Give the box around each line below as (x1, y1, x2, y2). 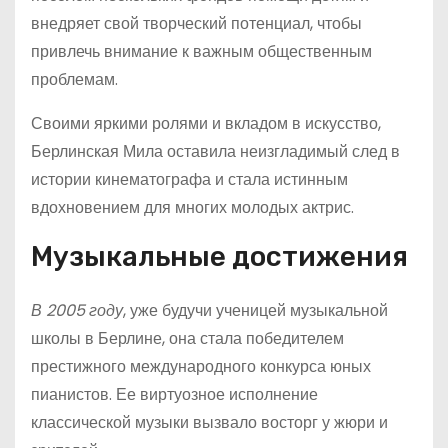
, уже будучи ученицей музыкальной (123, 299, 388, 322)
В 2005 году (31, 299, 123, 322)
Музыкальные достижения (31, 240, 408, 273)
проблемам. (31, 68, 118, 91)
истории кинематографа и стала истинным (31, 168, 348, 191)
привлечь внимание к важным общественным (31, 40, 372, 63)
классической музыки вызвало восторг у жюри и (31, 411, 388, 434)
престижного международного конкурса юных (31, 355, 371, 378)
